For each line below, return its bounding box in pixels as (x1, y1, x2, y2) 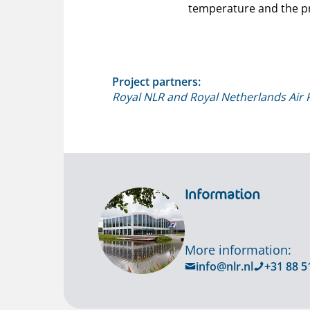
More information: (185, 241, 291, 258)
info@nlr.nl (196, 258, 253, 274)
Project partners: (112, 73, 201, 89)
